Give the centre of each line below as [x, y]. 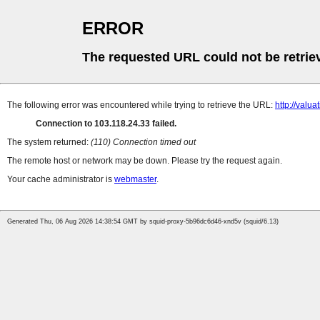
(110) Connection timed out [143, 142]
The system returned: [49, 142]
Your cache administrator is [61, 180]
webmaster [135, 180]
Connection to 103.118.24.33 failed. [106, 124]
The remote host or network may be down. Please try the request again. [145, 161]
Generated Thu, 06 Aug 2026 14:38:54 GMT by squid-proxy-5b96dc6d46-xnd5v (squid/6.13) [143, 222]
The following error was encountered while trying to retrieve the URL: [141, 105]
